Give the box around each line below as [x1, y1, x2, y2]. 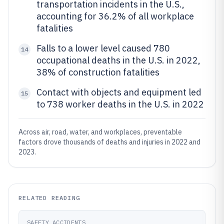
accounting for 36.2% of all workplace [36, 10, 194, 22]
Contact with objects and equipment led [36, 86, 201, 98]
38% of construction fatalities [36, 66, 159, 78]
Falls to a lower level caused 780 [36, 42, 170, 54]
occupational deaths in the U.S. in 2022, [36, 54, 200, 66]
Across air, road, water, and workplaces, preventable [18, 127, 182, 136]
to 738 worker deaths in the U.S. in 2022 [36, 98, 204, 110]
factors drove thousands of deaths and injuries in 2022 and [18, 137, 200, 146]
